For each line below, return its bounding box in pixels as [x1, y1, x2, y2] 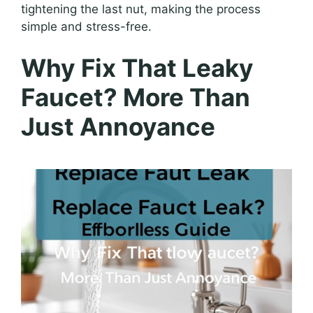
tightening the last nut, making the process [21, 1, 261, 16]
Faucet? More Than [21, 82, 250, 112]
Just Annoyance [21, 112, 215, 141]
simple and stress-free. [21, 19, 152, 34]
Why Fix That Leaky [21, 53, 254, 82]
